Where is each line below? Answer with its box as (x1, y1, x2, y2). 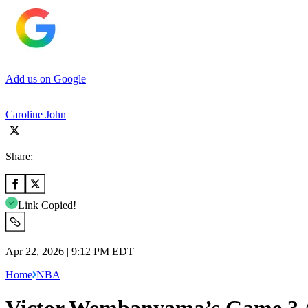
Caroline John (5, 108, 66, 120)
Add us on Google (5, 72, 86, 85)
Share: (5, 150, 33, 162)
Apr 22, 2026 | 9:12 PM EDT (5, 245, 134, 257)
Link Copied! (18, 199, 76, 211)
